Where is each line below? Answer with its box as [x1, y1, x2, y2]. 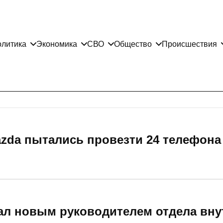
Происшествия [162, 39, 217, 48]
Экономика [36, 39, 77, 48]
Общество [114, 39, 152, 48]
